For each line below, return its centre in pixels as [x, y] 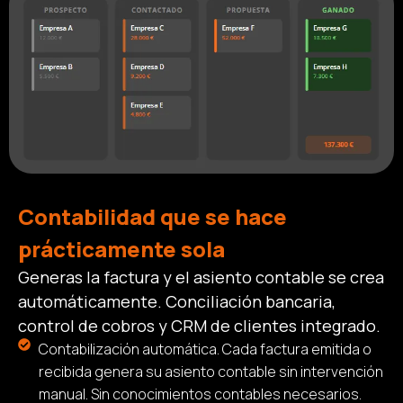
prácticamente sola [121, 249]
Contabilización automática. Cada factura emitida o [205, 349]
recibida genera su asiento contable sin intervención [210, 372]
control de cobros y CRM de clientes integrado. [199, 326]
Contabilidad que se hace [152, 217]
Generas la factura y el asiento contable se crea [201, 278]
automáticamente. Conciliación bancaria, [177, 302]
